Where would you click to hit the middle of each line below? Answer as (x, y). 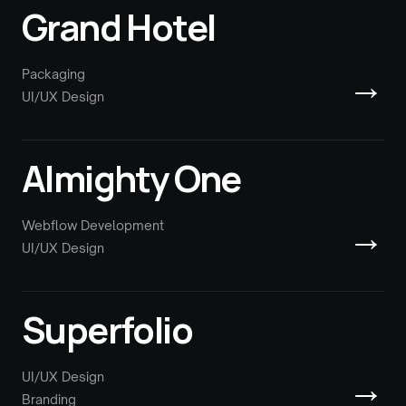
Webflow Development (93, 225)
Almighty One (131, 178)
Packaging (53, 73)
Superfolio (107, 329)
